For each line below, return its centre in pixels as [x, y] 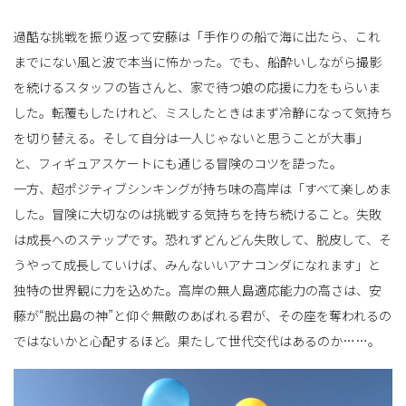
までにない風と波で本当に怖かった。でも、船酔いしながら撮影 [198, 62]
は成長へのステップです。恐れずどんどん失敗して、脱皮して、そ [203, 240]
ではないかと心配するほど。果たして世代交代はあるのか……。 [197, 341]
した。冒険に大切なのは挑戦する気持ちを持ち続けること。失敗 [198, 214]
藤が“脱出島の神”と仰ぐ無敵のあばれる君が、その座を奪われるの [203, 316]
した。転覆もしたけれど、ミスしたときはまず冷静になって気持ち [203, 113]
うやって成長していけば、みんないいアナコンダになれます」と [197, 265]
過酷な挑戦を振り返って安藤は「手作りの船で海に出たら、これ [197, 37]
